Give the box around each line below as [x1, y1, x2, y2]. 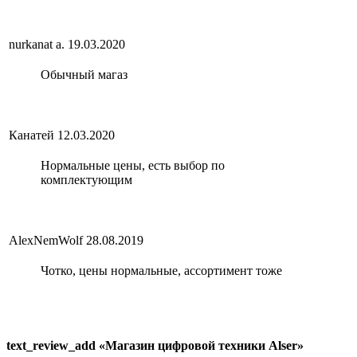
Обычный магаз [41, 67, 127, 81]
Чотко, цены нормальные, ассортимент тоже [41, 263, 282, 277]
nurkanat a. [9, 37, 65, 51]
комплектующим [41, 172, 132, 186]
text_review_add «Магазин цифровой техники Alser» [6, 339, 304, 353]
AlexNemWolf [9, 233, 83, 247]
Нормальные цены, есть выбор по [41, 158, 225, 172]
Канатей [9, 127, 54, 142]
